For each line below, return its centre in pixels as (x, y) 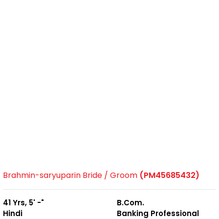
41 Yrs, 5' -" (23, 202)
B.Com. (131, 202)
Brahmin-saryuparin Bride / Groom (71, 175)
